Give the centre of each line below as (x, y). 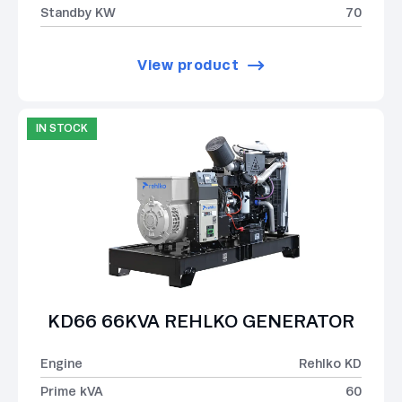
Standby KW (78, 12)
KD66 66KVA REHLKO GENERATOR (201, 322)
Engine (61, 364)
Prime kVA (72, 392)
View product (188, 66)
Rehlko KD (330, 364)
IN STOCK (62, 129)
